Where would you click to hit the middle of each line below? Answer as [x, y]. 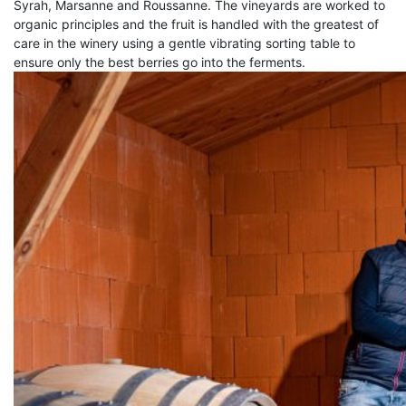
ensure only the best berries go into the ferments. [159, 63]
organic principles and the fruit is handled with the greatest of [196, 24]
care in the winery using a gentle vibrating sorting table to [184, 43]
